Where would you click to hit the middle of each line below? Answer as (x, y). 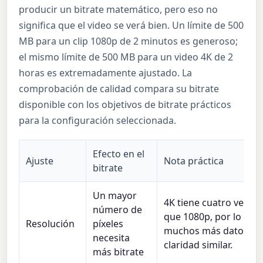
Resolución (50, 223)
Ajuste (40, 161)
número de (118, 209)
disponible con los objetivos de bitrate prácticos (125, 104)
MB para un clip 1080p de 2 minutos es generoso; (129, 41)
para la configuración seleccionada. (98, 120)
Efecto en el (119, 154)
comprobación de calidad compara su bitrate (119, 88)
